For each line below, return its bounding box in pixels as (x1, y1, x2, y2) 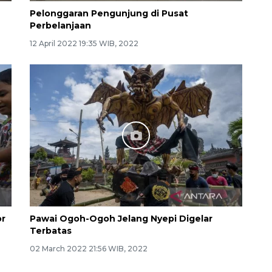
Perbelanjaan (30, 20, 91, 32)
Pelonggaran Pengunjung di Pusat (30, 8, 188, 19)
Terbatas (30, 225, 72, 236)
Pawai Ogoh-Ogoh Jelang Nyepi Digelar (30, 212, 212, 224)
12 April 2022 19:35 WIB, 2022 (30, 39, 138, 49)
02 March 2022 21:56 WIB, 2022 (30, 243, 148, 253)
